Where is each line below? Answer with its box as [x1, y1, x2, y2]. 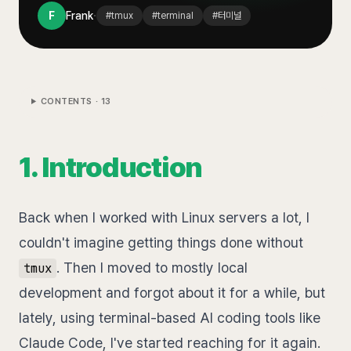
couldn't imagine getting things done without [19, 234, 303, 251]
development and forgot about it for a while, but [19, 284, 325, 301]
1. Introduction [19, 150, 203, 184]
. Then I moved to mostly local [56, 259, 248, 276]
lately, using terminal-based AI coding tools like [19, 309, 320, 326]
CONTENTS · [40, 96, 101, 107]
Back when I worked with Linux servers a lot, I [19, 209, 309, 226]
